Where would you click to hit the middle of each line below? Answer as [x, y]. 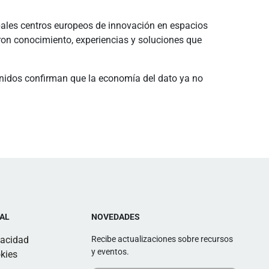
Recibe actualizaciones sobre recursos [162, 239]
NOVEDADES [115, 217]
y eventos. [110, 252]
